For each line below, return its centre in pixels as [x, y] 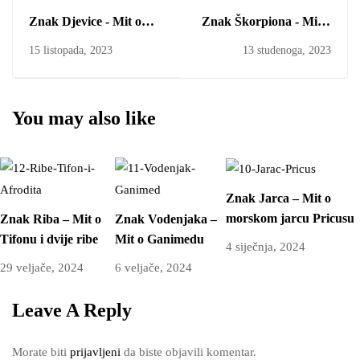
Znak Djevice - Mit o [85, 21]
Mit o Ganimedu [160, 239]
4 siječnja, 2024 [265, 247]
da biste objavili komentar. [188, 352]
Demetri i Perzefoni [82, 41]
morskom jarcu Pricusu [290, 219]
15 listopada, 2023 [71, 50]
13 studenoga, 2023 [287, 50]
